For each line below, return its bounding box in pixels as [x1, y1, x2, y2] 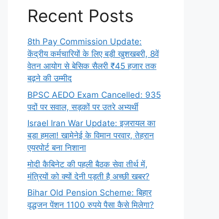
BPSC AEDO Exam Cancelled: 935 [27, 89, 161, 100]
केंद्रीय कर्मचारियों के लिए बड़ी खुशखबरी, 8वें [27, 49, 159, 59]
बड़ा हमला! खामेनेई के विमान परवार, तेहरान [27, 131, 154, 140]
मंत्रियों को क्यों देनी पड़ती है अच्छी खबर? [27, 171, 150, 181]
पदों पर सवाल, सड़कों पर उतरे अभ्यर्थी [27, 102, 138, 112]
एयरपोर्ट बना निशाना [27, 143, 86, 153]
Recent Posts [27, 5, 133, 26]
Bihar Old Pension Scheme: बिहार [27, 188, 152, 197]
